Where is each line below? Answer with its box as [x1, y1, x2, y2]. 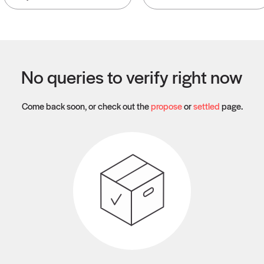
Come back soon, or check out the [21, 100, 151, 112]
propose [150, 100, 182, 112]
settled [193, 100, 220, 112]
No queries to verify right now [21, 64, 243, 89]
